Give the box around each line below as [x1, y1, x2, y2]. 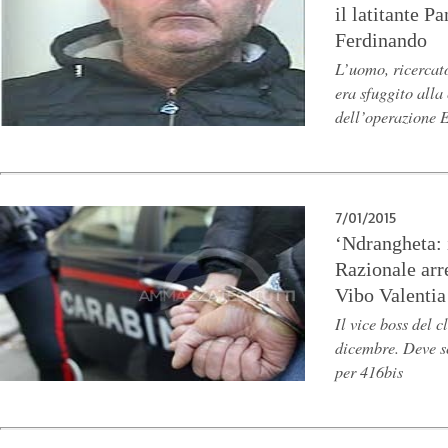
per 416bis [335, 360, 403, 382]
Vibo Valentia [335, 284, 446, 306]
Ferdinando [335, 29, 427, 51]
